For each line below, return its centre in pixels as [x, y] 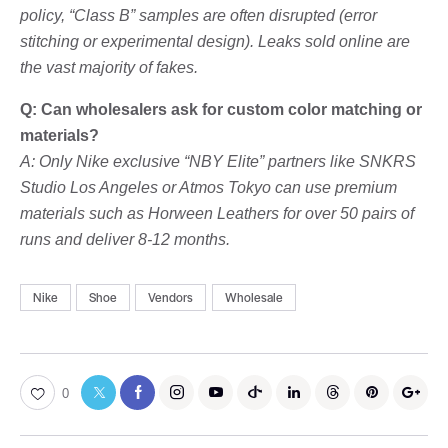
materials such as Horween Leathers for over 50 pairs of [217, 213]
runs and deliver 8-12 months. [125, 239]
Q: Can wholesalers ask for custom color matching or [221, 109]
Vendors [171, 297]
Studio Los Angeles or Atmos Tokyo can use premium [208, 187]
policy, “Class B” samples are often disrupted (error [198, 15]
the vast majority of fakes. [109, 67]
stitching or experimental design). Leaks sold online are [215, 41]
